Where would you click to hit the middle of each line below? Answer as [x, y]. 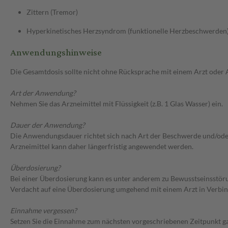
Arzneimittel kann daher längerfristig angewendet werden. [102, 147]
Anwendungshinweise [56, 53]
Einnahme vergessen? [44, 211]
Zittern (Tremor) [52, 12]
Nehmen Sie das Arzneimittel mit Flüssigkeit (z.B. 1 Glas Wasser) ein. [117, 104]
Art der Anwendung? [43, 93]
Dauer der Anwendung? [48, 125]
